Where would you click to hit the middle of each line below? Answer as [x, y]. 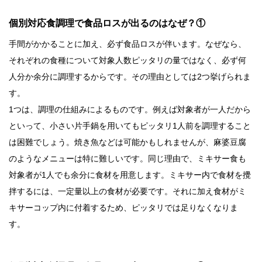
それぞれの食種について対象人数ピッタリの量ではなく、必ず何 [127, 61]
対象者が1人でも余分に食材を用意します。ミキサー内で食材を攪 [130, 175]
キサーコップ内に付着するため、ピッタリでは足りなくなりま [123, 208]
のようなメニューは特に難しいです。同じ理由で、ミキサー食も [127, 159]
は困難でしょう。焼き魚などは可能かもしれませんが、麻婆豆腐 [127, 142]
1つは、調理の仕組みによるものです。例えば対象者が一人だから [130, 110]
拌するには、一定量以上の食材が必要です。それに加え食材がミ [127, 192]
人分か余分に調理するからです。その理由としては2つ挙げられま [130, 77]
